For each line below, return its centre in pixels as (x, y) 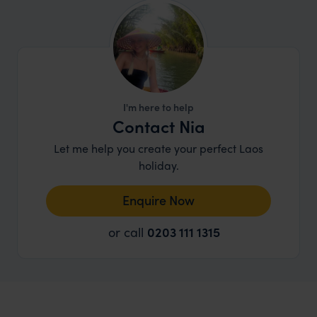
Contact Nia (158, 126)
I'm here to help (158, 107)
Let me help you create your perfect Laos (158, 149)
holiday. (158, 166)
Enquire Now (158, 200)
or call (128, 232)
